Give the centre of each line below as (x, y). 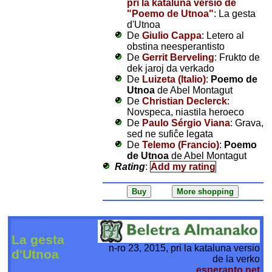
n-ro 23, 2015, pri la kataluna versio (185, 248)
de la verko (236, 259)
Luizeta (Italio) (174, 79)
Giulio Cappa (172, 35)
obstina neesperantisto (175, 46)
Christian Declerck (184, 101)
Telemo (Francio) (180, 144)
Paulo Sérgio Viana (186, 123)
